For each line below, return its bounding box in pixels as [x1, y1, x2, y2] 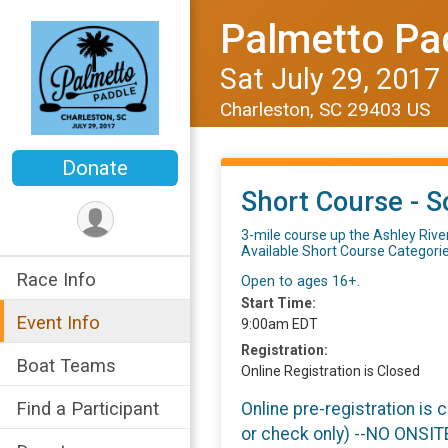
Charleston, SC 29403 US [220, 98, 435, 121]
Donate [62, 156, 128, 181]
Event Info [16, 312, 100, 334]
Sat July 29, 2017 [220, 62, 440, 96]
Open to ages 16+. [241, 273, 360, 290]
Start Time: [241, 295, 316, 311]
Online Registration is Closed [241, 363, 420, 379]
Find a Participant [16, 398, 159, 420]
